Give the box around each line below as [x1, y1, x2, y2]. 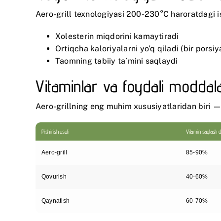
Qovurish [41, 173, 67, 181]
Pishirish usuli [41, 128, 69, 136]
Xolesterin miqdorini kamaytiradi [55, 31, 179, 41]
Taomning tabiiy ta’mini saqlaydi [55, 56, 178, 66]
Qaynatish [41, 197, 70, 205]
